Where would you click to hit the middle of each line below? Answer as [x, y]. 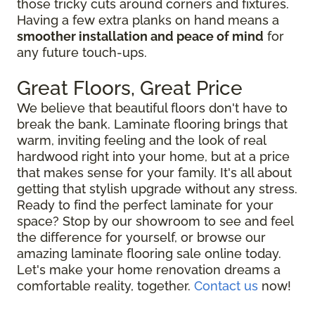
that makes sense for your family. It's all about [154, 173]
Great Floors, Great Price [130, 89]
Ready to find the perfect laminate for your [145, 205]
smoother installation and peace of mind [140, 37]
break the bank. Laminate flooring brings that [152, 124]
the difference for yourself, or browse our [141, 238]
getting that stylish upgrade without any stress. [157, 189]
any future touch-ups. [82, 53]
